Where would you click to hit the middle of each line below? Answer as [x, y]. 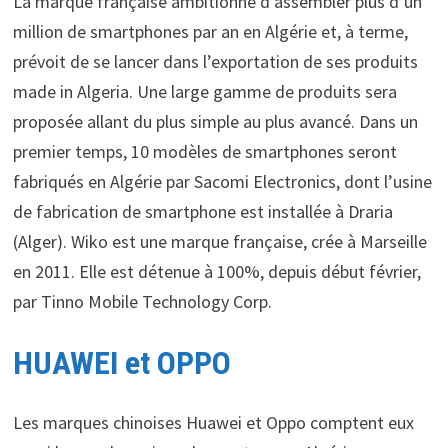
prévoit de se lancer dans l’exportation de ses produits [215, 61]
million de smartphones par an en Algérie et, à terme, [210, 31]
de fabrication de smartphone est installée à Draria [202, 211]
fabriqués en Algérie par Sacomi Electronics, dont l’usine [222, 181]
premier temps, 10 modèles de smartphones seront [204, 151]
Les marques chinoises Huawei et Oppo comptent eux [213, 423]
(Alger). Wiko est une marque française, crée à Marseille [219, 241]
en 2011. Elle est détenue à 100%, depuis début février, [216, 271]
